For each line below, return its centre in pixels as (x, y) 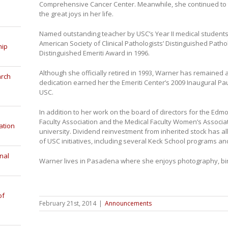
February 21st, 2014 (67, 203)
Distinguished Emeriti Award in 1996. (94, 53)
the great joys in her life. (76, 14)
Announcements (128, 203)
